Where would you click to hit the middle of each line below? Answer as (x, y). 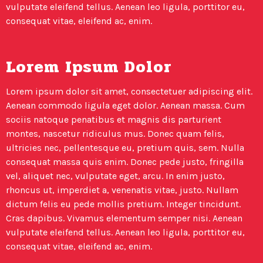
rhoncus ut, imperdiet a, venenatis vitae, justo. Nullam (122, 190)
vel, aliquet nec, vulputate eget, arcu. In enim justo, (115, 176)
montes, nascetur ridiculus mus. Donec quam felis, (115, 134)
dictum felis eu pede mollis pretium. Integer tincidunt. (123, 204)
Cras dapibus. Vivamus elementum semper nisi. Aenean (124, 218)
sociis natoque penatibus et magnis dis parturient (114, 120)
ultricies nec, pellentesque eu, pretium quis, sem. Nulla (125, 148)
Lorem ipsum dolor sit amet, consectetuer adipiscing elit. (129, 92)
